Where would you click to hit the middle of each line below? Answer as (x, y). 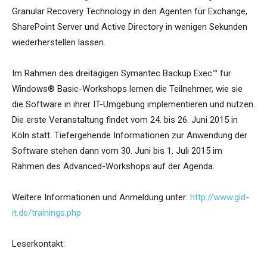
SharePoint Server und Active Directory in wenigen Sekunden (130, 27)
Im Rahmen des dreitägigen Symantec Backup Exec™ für (122, 74)
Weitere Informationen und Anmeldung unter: (101, 198)
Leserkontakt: (38, 244)
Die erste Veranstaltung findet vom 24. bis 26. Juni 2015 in (125, 120)
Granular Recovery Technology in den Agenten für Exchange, (130, 12)
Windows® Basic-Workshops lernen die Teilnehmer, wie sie (127, 89)
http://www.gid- (220, 198)
